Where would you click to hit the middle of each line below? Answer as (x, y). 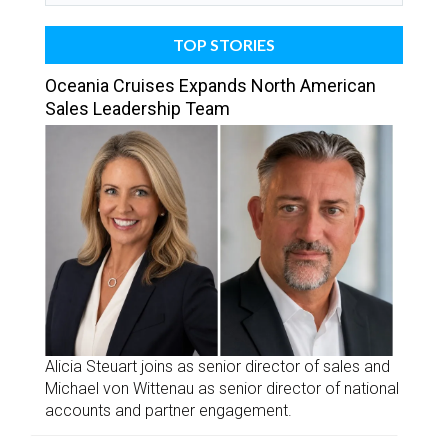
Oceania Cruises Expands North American (210, 86)
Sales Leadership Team (137, 109)
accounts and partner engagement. (168, 411)
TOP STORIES (224, 45)
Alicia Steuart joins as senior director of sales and (217, 367)
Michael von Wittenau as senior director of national (222, 389)
